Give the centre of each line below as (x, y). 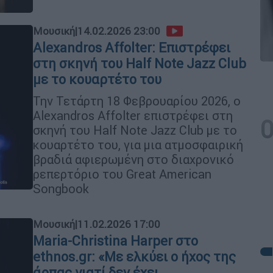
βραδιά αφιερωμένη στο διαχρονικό (133, 159)
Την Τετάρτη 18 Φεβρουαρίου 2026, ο (137, 101)
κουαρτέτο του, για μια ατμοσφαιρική (138, 145)
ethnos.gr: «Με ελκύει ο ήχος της (134, 257)
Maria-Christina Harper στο (115, 241)
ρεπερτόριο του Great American (122, 174)
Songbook (61, 189)
